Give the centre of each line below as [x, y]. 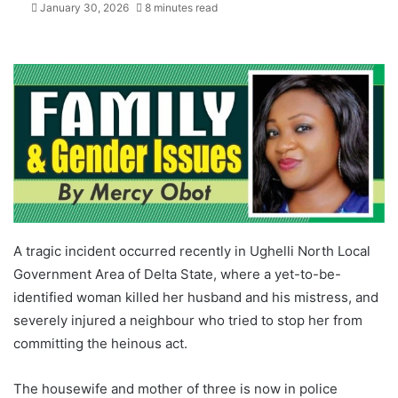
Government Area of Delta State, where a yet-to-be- [177, 275]
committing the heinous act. [100, 344]
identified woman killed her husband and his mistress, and [196, 298]
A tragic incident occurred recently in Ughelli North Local [192, 251]
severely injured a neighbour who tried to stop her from [188, 321]
